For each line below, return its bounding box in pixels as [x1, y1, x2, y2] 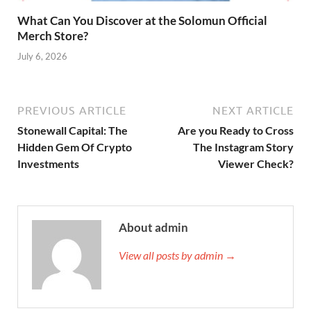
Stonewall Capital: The [17, 123, 128, 137]
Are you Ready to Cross [178, 123, 294, 137]
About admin [119, 219, 188, 235]
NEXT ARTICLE [212, 103, 294, 117]
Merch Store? [17, 28, 88, 44]
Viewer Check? [218, 156, 294, 170]
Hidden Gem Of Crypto [17, 140, 132, 153]
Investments [17, 156, 79, 170]
